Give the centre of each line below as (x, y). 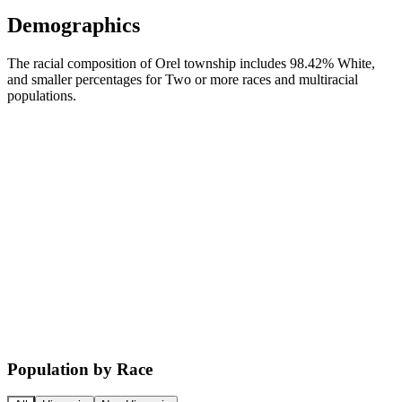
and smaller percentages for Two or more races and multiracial (183, 79)
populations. (42, 95)
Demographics (74, 25)
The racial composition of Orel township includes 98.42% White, (191, 63)
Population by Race (80, 369)
